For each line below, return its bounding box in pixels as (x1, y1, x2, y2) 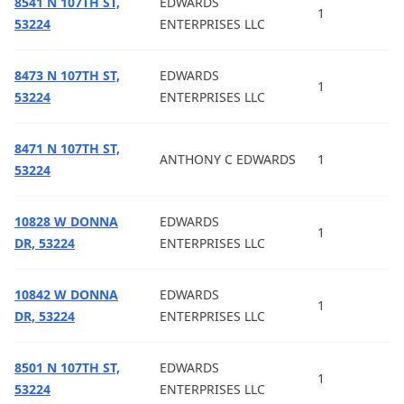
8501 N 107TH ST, (14, 359, 120, 376)
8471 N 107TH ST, (14, 140, 120, 157)
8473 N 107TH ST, (14, 67, 120, 84)
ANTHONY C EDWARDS (160, 151, 296, 168)
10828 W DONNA (14, 213, 118, 230)
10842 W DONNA (14, 286, 118, 303)
